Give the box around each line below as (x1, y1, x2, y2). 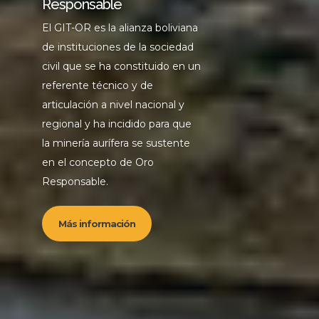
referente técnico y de (41, 79, 153, 93)
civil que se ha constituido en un (41, 60, 201, 73)
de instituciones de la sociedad (41, 41, 194, 54)
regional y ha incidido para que (41, 117, 192, 131)
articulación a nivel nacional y (41, 98, 184, 112)
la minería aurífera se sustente (41, 137, 190, 150)
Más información (58, 217, 135, 229)
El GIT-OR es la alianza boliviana (41, 21, 198, 35)
